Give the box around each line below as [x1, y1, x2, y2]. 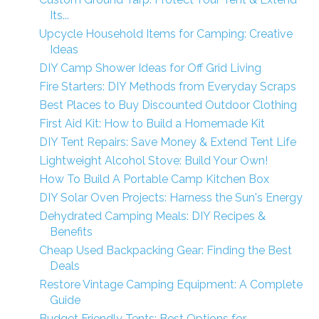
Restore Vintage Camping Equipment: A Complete [38, 278, 303, 291]
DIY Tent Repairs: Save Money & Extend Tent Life [38, 135, 296, 149]
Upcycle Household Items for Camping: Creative [38, 27, 293, 41]
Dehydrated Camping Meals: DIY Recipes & [38, 209, 266, 223]
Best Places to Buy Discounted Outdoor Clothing [38, 98, 297, 112]
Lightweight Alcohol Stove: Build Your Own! [38, 154, 268, 167]
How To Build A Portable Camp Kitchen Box [38, 172, 269, 186]
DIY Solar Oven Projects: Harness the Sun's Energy [38, 191, 303, 204]
